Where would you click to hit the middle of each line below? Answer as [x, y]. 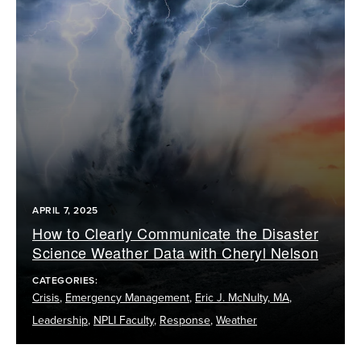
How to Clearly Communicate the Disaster [176, 232]
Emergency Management [127, 297]
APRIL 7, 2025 [65, 210]
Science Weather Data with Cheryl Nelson [176, 252]
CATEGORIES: [67, 280]
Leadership [60, 320]
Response [185, 320]
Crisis [46, 297]
